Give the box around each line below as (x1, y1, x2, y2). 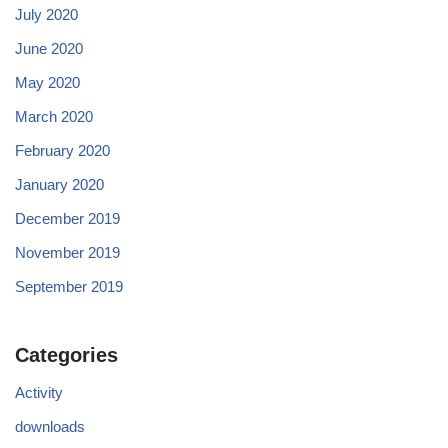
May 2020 (15, 74, 80, 92)
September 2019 (15, 278, 123, 296)
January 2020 (15, 176, 104, 194)
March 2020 (15, 108, 93, 126)
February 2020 (15, 142, 110, 160)
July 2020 (15, 6, 78, 24)
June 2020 (15, 40, 83, 58)
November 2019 (15, 244, 120, 262)
